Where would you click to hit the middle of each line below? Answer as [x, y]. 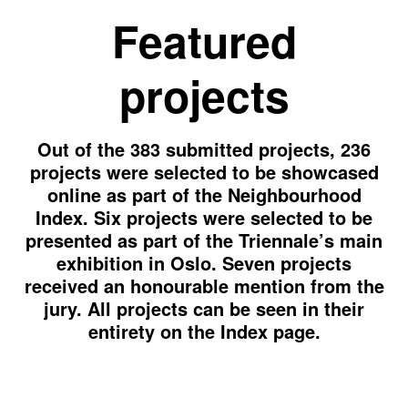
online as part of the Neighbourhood [204, 194]
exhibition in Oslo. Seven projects [204, 263]
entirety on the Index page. [204, 331]
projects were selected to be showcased [204, 172]
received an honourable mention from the [204, 286]
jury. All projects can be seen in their [204, 308]
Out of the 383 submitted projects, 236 [204, 149]
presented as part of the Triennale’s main [204, 240]
